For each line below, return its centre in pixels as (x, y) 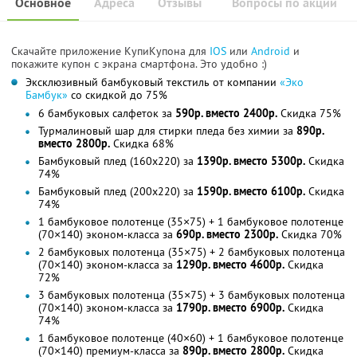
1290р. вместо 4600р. (230, 264)
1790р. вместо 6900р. (230, 307)
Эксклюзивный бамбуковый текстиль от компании (153, 82)
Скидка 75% (309, 113)
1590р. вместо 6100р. (251, 191)
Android (272, 51)
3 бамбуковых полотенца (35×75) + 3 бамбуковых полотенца (192, 294)
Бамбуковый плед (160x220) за (118, 161)
